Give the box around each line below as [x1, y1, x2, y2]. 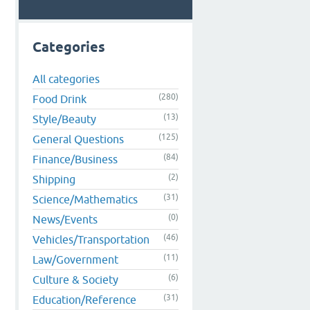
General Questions [33, 132, 124, 145]
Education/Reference [33, 293, 136, 306]
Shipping [33, 172, 75, 185]
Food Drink [33, 92, 86, 105]
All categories [33, 72, 100, 85]
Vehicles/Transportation [33, 232, 149, 246]
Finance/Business [33, 152, 118, 165]
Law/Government [33, 253, 118, 266]
